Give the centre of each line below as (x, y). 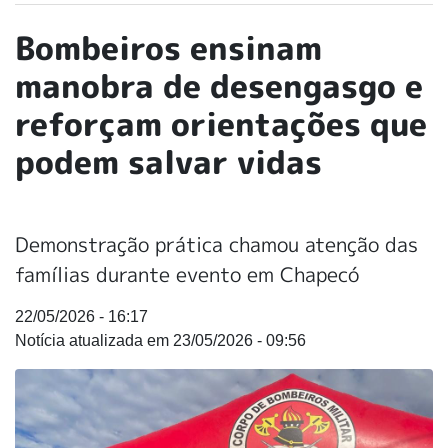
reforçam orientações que (221, 123)
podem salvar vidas (168, 161)
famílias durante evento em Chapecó (187, 273)
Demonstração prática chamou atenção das (216, 243)
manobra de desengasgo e (219, 85)
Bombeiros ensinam (168, 47)
